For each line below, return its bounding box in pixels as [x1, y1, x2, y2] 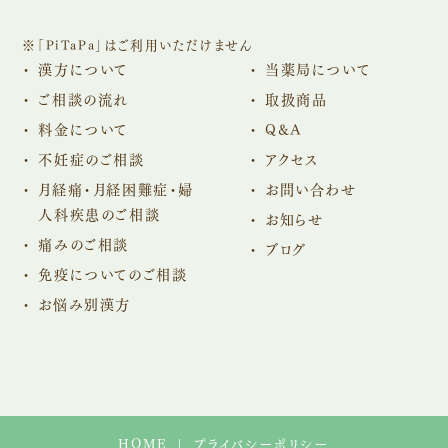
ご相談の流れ [38, 87, 129, 109]
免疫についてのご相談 [38, 262, 188, 284]
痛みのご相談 [38, 232, 129, 254]
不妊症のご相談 [38, 147, 145, 169]
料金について [38, 117, 128, 139]
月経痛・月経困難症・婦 [38, 177, 194, 199]
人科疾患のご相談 [38, 202, 161, 224]
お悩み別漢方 [38, 292, 131, 314]
